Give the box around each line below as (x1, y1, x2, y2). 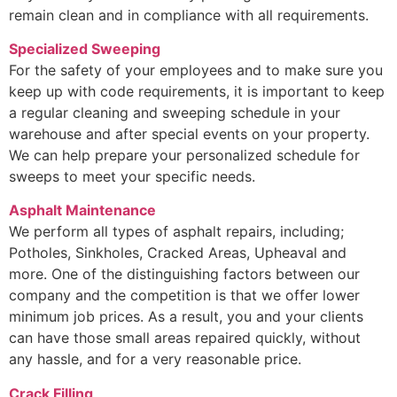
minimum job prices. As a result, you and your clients (9, 307, 363, 326)
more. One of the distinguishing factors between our (9, 265, 360, 284)
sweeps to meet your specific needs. (9, 167, 255, 186)
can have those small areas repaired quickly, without (9, 329, 361, 347)
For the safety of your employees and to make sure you (9, 61, 383, 80)
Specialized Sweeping (9, 40, 160, 58)
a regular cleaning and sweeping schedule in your (9, 104, 340, 122)
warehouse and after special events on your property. (9, 125, 370, 144)
